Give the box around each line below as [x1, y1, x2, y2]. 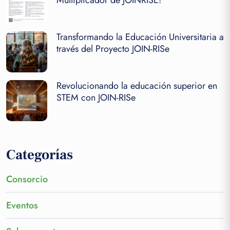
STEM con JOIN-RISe [56, 90, 136, 104]
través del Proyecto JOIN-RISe [56, 42, 169, 55]
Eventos [6, 198, 38, 212]
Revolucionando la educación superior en [56, 79, 217, 92]
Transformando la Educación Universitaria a [56, 30, 224, 44]
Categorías [6, 145, 73, 164]
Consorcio [6, 172, 48, 186]
